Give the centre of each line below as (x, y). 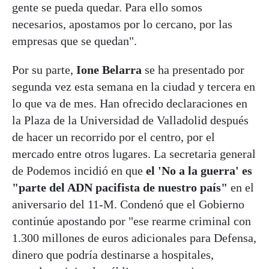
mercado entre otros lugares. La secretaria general (134, 154)
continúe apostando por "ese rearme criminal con (131, 221)
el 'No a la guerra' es (199, 171)
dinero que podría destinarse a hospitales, (113, 255)
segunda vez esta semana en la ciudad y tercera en (134, 87)
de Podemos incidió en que (79, 171)
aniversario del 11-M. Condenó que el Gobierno (128, 204)
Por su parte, (44, 70)
